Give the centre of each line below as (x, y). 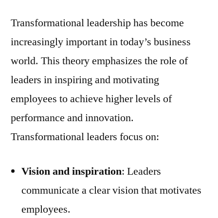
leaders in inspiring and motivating (85, 80)
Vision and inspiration (72, 171)
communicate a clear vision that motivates (111, 190)
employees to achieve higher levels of (91, 99)
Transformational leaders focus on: (85, 136)
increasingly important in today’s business (101, 42)
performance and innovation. (72, 118)
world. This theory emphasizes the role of (99, 61)
